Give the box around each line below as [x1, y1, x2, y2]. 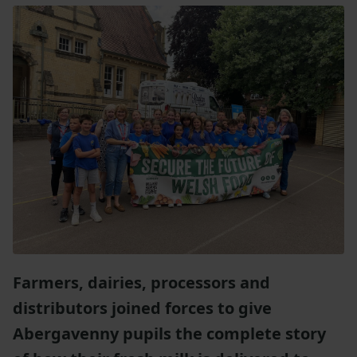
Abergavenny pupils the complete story [13, 322, 326, 344]
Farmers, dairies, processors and [13, 271, 270, 293]
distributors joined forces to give [13, 296, 272, 319]
